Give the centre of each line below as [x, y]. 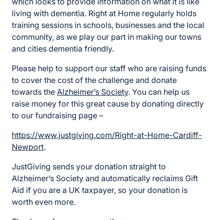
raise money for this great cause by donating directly [108, 104]
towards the [34, 92]
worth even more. [44, 202]
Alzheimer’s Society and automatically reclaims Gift [105, 178]
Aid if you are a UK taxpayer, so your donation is [100, 190]
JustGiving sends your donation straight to [89, 166]
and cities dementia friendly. [63, 49]
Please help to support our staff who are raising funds [109, 68]
